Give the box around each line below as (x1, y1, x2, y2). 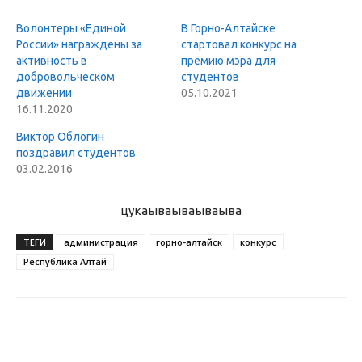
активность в (16, 54, 87, 68)
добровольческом (16, 70, 115, 84)
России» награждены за (16, 38, 142, 52)
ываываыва (171, 204, 242, 218)
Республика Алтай (23, 255, 107, 268)
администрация (64, 236, 138, 249)
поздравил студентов (16, 146, 136, 160)
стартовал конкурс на (181, 38, 297, 52)
